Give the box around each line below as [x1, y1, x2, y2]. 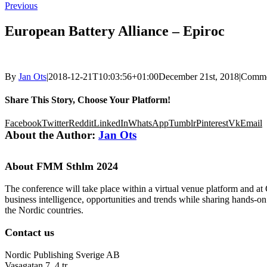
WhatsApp [128, 118, 169, 129]
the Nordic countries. [5, 205, 83, 216]
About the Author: [5, 129, 98, 142]
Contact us [5, 226, 54, 239]
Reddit [69, 118, 94, 129]
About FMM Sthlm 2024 [5, 160, 118, 173]
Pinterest [196, 118, 228, 129]
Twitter [42, 118, 69, 129]
